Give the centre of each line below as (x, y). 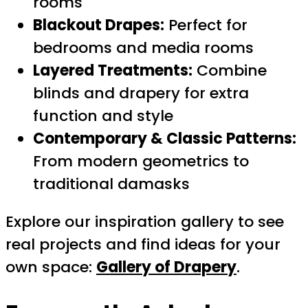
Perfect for (206, 25)
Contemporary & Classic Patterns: (165, 139)
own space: (51, 267)
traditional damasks (111, 184)
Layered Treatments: (113, 71)
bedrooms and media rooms (143, 48)
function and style (103, 116)
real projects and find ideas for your (143, 245)
